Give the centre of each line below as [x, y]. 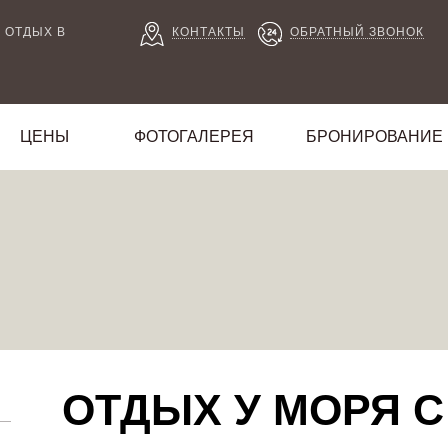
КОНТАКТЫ [208, 32]
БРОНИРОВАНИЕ [374, 136]
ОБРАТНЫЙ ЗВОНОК [356, 32]
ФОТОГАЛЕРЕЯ [194, 136]
